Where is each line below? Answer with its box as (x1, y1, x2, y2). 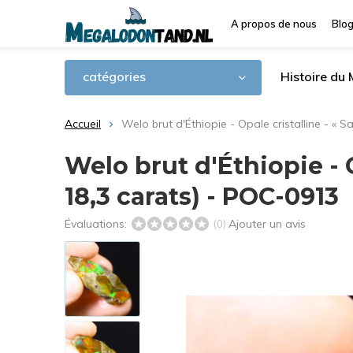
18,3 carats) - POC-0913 (65, 182, 339, 211)
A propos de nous (231, 17, 317, 30)
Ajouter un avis (229, 217, 306, 231)
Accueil (65, 117, 101, 131)
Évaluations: (65, 217, 130, 231)
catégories (83, 69, 146, 84)
